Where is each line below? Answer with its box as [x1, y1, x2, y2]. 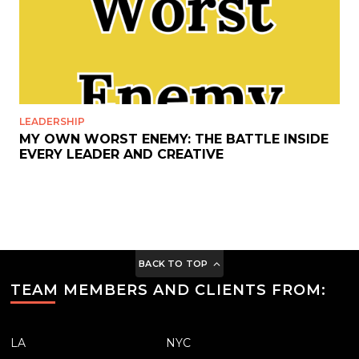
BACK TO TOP [139, 258, 208, 269]
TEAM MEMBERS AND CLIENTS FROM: [10, 281, 327, 299]
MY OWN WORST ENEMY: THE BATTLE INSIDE [19, 131, 329, 147]
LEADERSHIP [19, 115, 85, 127]
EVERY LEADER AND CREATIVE [19, 147, 224, 162]
